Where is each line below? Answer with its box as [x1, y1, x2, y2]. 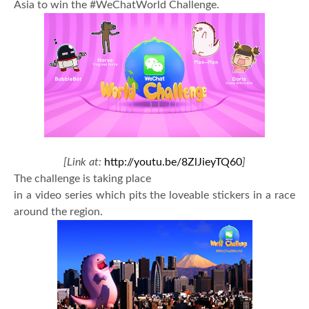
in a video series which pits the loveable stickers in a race [14, 190, 295, 201]
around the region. [14, 206, 103, 218]
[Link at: [63, 157, 101, 168]
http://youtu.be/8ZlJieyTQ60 [104, 157, 242, 168]
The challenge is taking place [14, 173, 151, 185]
